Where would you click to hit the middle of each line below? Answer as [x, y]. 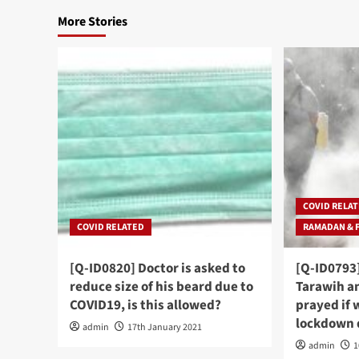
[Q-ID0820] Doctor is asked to [157, 268]
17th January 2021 [165, 327]
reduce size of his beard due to [161, 286]
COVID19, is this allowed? [145, 305]
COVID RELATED [111, 227]
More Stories [93, 21]
